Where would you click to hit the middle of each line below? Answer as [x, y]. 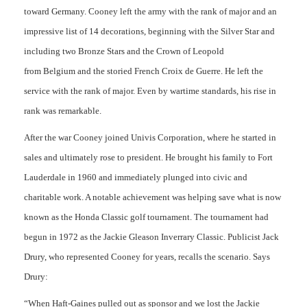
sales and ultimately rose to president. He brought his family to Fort [148, 157]
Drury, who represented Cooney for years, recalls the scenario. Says [147, 257]
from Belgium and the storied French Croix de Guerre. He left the [144, 71]
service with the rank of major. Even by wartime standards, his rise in [150, 91]
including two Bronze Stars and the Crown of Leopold [124, 51]
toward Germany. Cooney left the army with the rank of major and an [150, 11]
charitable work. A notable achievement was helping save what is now [152, 197]
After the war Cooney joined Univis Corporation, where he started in [150, 137]
